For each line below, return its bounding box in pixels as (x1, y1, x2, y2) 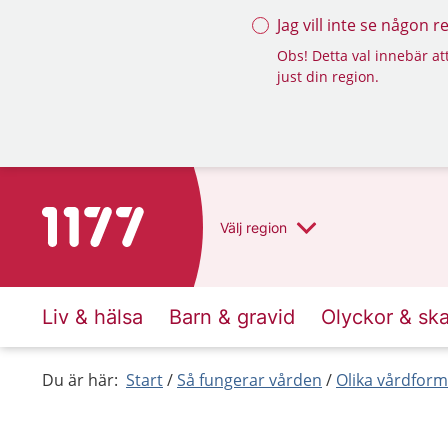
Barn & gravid (169, 305, 295, 329)
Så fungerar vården (177, 369, 322, 391)
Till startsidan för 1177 (41, 208, 210, 230)
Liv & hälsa (42, 305, 143, 329)
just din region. (277, 67, 379, 86)
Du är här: (42, 369, 118, 391)
